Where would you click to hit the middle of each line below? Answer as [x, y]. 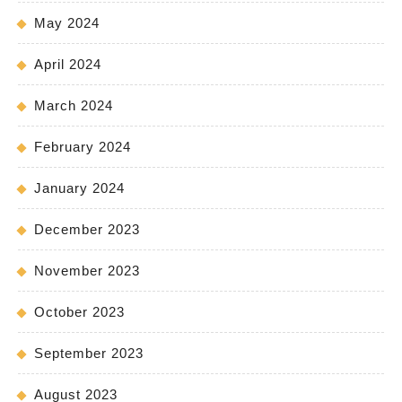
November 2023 [87, 271]
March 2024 [74, 106]
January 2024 [79, 188]
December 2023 [87, 230]
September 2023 [89, 354]
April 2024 [68, 65]
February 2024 [83, 147]
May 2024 [67, 23]
